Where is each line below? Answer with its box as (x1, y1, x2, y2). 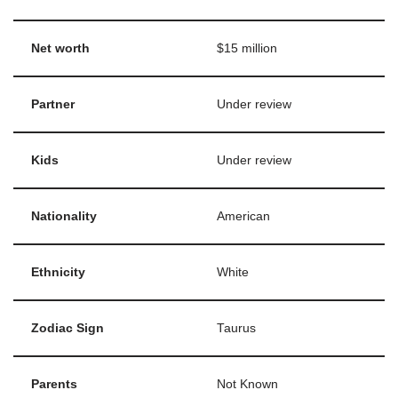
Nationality (31, 209, 97, 223)
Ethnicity (31, 265, 85, 279)
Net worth (31, 41, 90, 55)
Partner (31, 97, 75, 111)
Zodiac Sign (31, 321, 104, 335)
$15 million (217, 41, 277, 55)
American (217, 209, 270, 223)
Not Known (217, 377, 278, 391)
